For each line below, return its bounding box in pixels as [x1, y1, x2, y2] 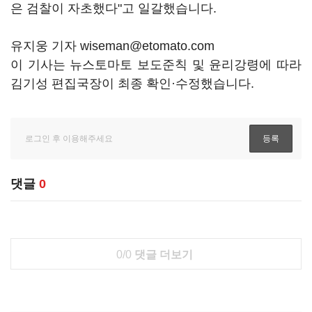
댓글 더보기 [131, 249, 193, 260]
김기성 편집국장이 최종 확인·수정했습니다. [10, 77, 254, 91]
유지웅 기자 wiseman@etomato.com [10, 39, 214, 53]
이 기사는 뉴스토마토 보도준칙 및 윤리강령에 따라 [10, 58, 302, 72]
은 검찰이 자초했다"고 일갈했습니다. [10, 1, 217, 15]
